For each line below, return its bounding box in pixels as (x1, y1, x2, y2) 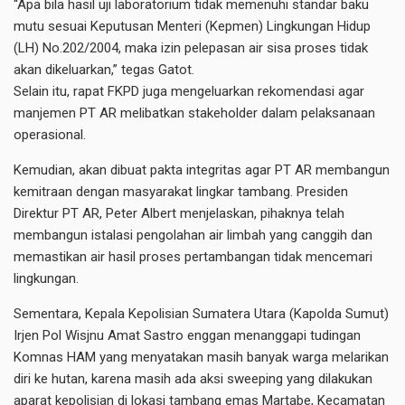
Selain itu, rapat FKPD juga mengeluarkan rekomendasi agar (14, 83, 364, 99)
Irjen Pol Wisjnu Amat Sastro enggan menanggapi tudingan (14, 327, 361, 344)
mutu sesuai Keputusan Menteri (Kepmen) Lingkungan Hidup (14, 18, 371, 34)
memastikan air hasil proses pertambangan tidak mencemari (14, 249, 372, 265)
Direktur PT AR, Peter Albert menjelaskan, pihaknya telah (14, 205, 344, 221)
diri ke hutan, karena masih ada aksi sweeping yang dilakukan (14, 371, 372, 387)
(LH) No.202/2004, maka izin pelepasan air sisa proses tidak (14, 40, 368, 56)
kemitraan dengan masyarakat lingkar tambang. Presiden (14, 184, 348, 200)
